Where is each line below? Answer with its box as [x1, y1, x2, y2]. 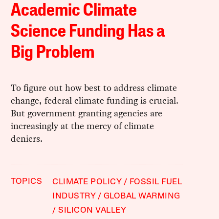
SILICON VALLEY [58, 206, 127, 215]
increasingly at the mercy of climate [11, 119, 154, 132]
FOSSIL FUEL [129, 177, 182, 186]
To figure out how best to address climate [11, 81, 177, 94]
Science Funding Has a [11, 23, 165, 41]
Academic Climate [11, 2, 137, 20]
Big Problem [11, 44, 95, 62]
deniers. [11, 131, 43, 145]
